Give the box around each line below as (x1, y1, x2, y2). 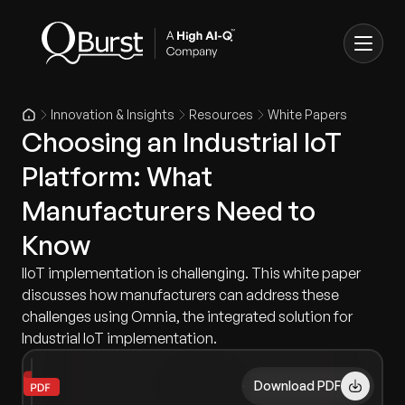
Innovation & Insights (51, 107, 174, 122)
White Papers (268, 107, 347, 122)
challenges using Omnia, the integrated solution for (22, 307, 353, 325)
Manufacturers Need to (22, 193, 316, 227)
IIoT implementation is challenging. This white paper (22, 264, 361, 282)
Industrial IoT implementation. (22, 329, 217, 347)
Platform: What (22, 159, 212, 193)
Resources (189, 107, 253, 122)
